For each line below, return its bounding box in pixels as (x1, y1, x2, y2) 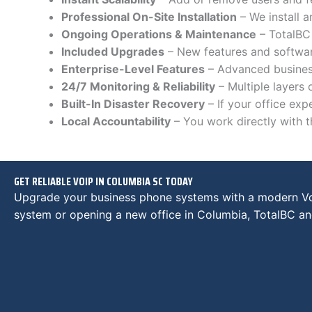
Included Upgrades (61, 44, 164, 58)
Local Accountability (61, 114, 171, 128)
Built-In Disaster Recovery (61, 96, 205, 111)
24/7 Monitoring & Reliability (61, 79, 215, 93)
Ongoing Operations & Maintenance (61, 26, 256, 41)
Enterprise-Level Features (61, 61, 205, 76)
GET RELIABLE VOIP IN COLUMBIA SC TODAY (14, 172, 193, 190)
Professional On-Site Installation (61, 9, 237, 24)
